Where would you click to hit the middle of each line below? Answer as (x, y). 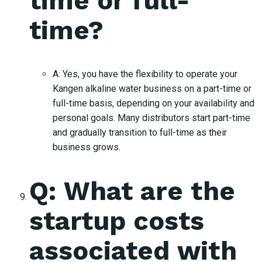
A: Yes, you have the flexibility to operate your (145, 74)
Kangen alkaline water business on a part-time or (152, 89)
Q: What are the (132, 191)
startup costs (117, 221)
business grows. (87, 147)
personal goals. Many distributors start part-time (151, 118)
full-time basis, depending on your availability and (154, 104)
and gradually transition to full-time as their (140, 133)
